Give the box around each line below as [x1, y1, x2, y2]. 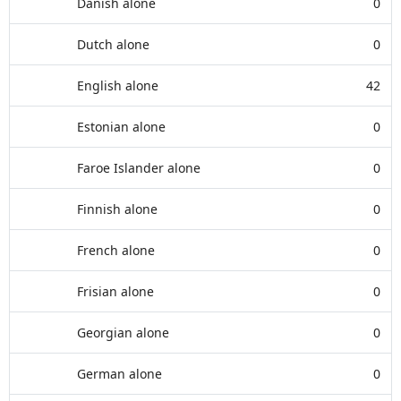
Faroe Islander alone [77, 159, 200, 176]
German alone [77, 365, 162, 382]
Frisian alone [77, 283, 154, 300]
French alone [77, 242, 155, 259]
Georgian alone [77, 324, 169, 341]
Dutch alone [77, 36, 149, 53]
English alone [77, 77, 158, 94]
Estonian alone [77, 118, 166, 135]
